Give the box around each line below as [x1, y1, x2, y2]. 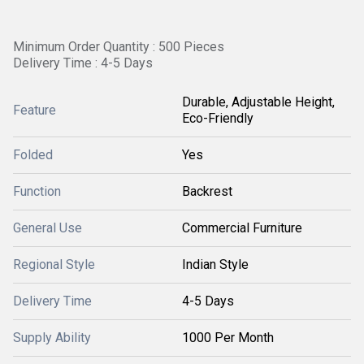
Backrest [182, 184, 232, 199]
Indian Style [182, 257, 249, 272]
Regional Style [13, 257, 95, 272]
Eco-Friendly [182, 110, 253, 126]
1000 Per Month [182, 330, 274, 345]
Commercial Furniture [182, 220, 302, 236]
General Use [13, 220, 82, 236]
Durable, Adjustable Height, [182, 94, 335, 110]
